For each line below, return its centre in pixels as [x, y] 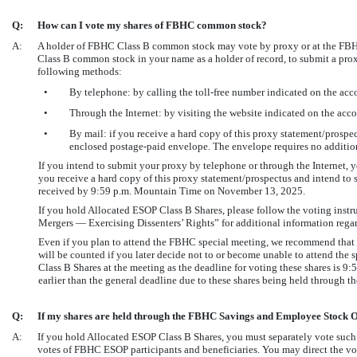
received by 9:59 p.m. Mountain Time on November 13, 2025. [171, 190]
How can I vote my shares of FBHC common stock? [152, 25]
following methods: [80, 71]
